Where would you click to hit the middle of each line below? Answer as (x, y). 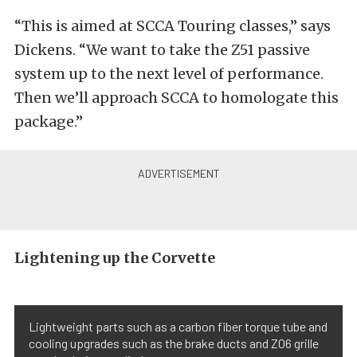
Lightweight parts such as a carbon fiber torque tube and (178, 326)
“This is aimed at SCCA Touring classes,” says (173, 26)
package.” (49, 122)
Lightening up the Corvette (115, 258)
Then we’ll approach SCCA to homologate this (177, 98)
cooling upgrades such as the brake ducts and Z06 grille (174, 343)
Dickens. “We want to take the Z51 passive (162, 50)
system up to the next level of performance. (169, 74)
